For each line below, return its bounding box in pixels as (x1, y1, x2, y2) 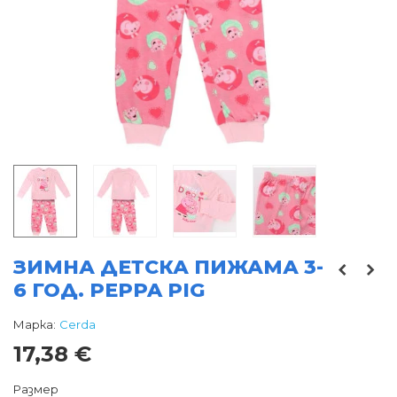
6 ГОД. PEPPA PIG (13, 278, 205, 303)
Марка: (13, 317, 56, 332)
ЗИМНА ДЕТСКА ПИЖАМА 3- (13, 255, 323, 280)
